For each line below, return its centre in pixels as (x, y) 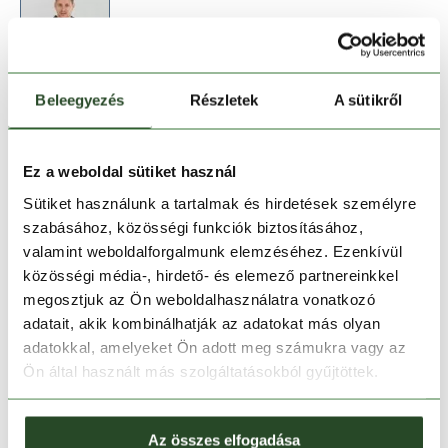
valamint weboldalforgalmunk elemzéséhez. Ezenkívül (212, 250)
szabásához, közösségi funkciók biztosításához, (193, 226)
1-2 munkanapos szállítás (150, 417)
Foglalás (328, 299)
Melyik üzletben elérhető (185, 299)
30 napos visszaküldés (141, 373)
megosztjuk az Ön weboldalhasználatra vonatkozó (199, 298)
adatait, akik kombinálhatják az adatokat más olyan (201, 322)
